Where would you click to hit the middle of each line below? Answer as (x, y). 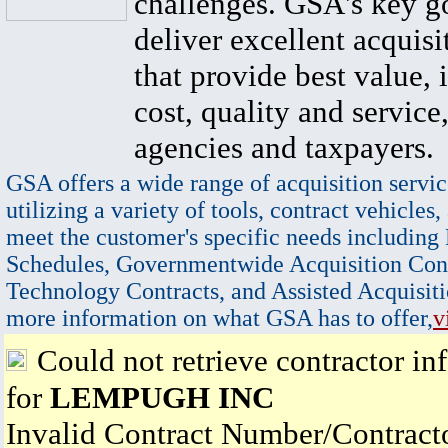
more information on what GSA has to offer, (219, 318)
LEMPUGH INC (162, 397)
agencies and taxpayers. (284, 147)
